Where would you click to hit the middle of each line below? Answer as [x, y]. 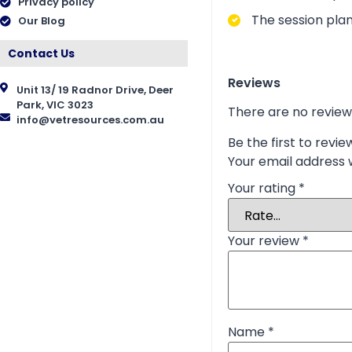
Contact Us [41, 54]
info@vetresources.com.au [91, 120]
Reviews [254, 83]
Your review [265, 241]
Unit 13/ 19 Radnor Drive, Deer [95, 90]
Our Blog [41, 21]
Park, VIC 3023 [55, 105]
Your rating [263, 189]
